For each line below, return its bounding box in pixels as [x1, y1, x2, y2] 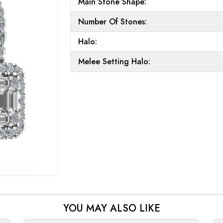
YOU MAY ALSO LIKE [63, 201, 160, 216]
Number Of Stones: [78, 15, 147, 27]
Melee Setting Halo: [78, 56, 150, 67]
